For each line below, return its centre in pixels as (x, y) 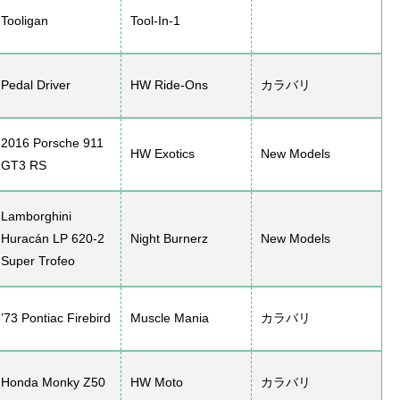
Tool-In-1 (155, 21)
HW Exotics (162, 154)
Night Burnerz (169, 239)
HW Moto (157, 383)
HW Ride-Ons (169, 85)
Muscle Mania (170, 318)
